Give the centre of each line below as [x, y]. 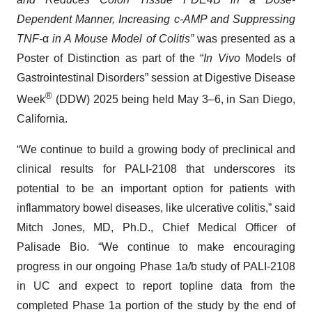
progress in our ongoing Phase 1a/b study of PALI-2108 [156, 267]
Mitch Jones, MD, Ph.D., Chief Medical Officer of [156, 228]
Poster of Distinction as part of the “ [110, 58]
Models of [268, 58]
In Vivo [222, 58]
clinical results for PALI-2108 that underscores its [156, 169]
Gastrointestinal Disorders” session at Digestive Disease [156, 78]
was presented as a [246, 39]
